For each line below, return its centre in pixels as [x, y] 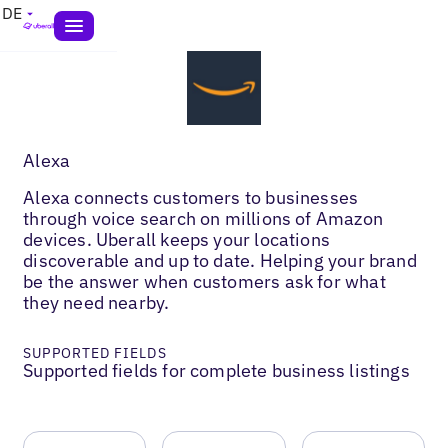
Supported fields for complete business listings [216, 370]
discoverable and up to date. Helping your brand [220, 260]
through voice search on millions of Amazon [203, 218]
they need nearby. [96, 302]
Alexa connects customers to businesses [191, 197]
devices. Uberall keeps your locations [176, 239]
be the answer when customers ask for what [204, 281]
